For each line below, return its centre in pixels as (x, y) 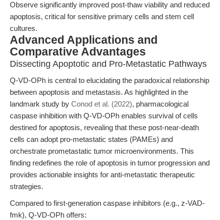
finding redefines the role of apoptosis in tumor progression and (110, 163)
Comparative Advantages (78, 52)
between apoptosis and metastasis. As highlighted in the (99, 92)
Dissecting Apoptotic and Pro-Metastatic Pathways (108, 64)
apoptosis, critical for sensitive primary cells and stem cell (102, 16)
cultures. (24, 28)
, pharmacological (160, 104)
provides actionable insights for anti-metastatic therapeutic (102, 175)
